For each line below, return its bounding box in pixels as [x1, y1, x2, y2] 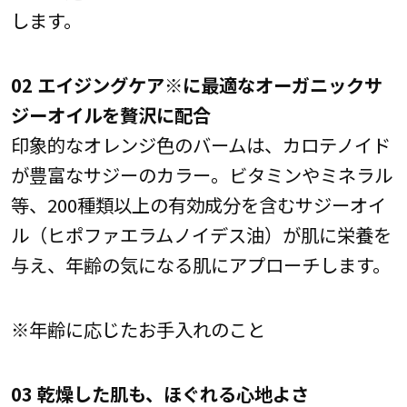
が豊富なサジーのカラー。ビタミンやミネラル [10, 160, 392, 188]
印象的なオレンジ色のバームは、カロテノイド [10, 130, 391, 158]
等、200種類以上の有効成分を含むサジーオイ [10, 190, 386, 218]
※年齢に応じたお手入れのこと [10, 315, 265, 343]
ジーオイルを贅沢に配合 [10, 100, 211, 128]
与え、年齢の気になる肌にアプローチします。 [10, 250, 391, 278]
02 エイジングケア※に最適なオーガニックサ [10, 70, 382, 98]
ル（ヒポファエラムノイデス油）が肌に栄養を [10, 220, 392, 248]
